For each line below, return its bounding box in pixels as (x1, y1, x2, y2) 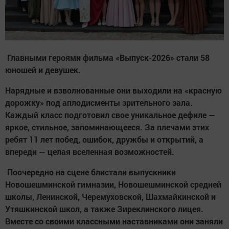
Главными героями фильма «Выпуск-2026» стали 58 (5, 52, 210, 63)
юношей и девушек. (5, 64, 83, 76)
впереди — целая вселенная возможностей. (5, 146, 174, 157)
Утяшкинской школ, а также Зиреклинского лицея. (5, 203, 203, 215)
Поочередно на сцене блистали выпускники (5, 167, 176, 178)
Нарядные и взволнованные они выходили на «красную (5, 85, 222, 96)
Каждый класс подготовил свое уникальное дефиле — (5, 109, 215, 121)
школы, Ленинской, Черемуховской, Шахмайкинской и (5, 191, 216, 202)
